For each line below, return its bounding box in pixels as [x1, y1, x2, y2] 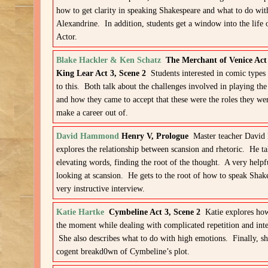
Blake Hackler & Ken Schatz [56, 56, 162, 65]
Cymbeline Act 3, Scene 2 [109, 208, 201, 217]
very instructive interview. [56, 184, 145, 193]
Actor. [56, 32, 78, 41]
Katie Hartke [56, 208, 105, 217]
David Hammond [56, 132, 120, 141]
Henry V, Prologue [119, 132, 194, 141]
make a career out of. [56, 108, 129, 117]
